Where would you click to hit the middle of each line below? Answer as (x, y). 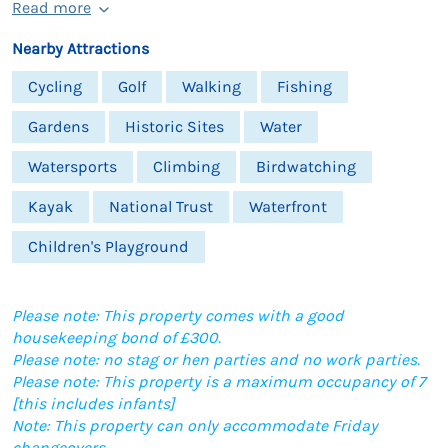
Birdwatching (306, 166)
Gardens (58, 126)
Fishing (304, 86)
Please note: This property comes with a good (178, 315)
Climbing (186, 166)
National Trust (161, 206)
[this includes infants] (93, 403)
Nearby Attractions (80, 48)
